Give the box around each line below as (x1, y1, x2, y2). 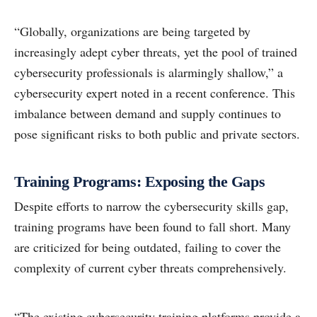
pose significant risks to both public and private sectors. (14, 125, 300, 143)
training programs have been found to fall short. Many (14, 218, 291, 236)
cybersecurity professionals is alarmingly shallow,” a (14, 64, 283, 81)
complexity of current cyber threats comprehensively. (14, 259, 287, 277)
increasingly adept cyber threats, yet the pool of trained (14, 43, 297, 61)
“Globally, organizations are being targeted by (14, 23, 250, 40)
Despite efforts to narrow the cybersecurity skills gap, (14, 197, 289, 215)
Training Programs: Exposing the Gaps (14, 173, 265, 191)
